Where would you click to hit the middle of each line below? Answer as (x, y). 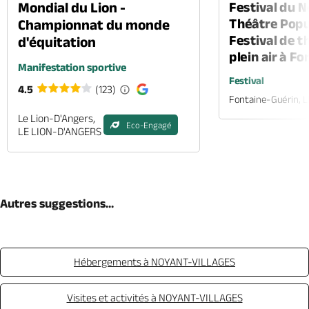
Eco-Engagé (149, 125)
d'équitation (57, 42)
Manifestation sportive (72, 67)
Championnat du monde (94, 24)
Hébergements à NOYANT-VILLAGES (154, 262)
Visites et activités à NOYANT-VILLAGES (154, 298)
